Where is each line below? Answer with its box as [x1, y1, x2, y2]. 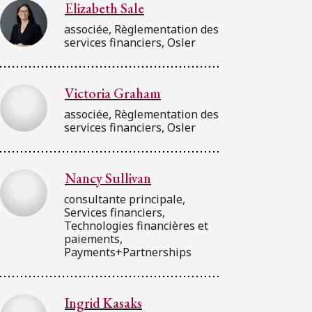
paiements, [64, 231, 123, 247]
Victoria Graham [65, 84, 161, 102]
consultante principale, [64, 191, 185, 207]
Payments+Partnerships [64, 244, 192, 260]
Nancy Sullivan [65, 169, 151, 187]
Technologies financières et [64, 217, 208, 233]
